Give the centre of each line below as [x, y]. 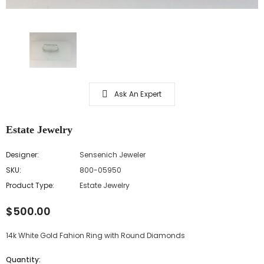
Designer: [22, 155]
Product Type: [30, 185]
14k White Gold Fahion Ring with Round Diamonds [95, 235]
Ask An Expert [138, 94]
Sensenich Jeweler [113, 155]
